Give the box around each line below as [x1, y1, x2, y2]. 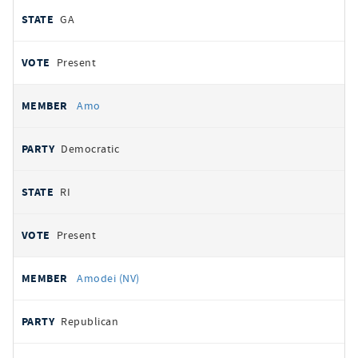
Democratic [61, 141, 120, 156]
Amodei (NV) [77, 271, 140, 285]
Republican [61, 314, 119, 328]
